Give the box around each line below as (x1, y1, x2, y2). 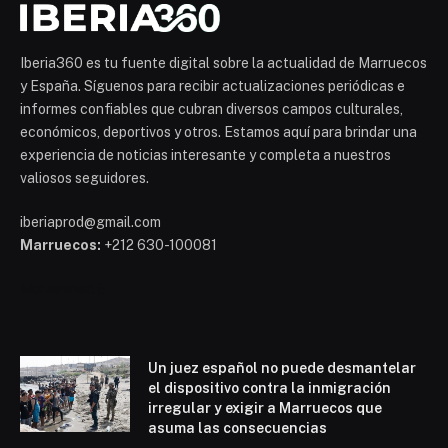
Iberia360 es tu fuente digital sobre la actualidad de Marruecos (20, 55, 427, 72)
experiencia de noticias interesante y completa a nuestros (20, 147, 391, 164)
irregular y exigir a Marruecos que (148, 400, 382, 417)
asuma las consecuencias (148, 420, 327, 437)
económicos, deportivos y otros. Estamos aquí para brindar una (20, 124, 417, 141)
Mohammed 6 (20, 281, 106, 298)
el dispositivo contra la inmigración (148, 380, 391, 397)
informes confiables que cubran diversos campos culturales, (20, 101, 403, 118)
